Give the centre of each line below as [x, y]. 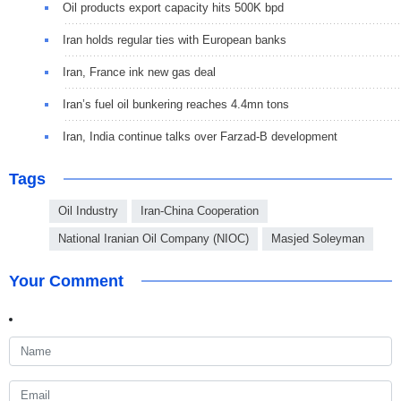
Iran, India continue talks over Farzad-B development [200, 136]
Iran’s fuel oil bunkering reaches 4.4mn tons [176, 104]
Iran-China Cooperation [200, 210]
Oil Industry [88, 210]
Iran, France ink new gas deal [139, 72]
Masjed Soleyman [318, 238]
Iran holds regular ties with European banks [175, 39]
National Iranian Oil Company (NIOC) [154, 238]
